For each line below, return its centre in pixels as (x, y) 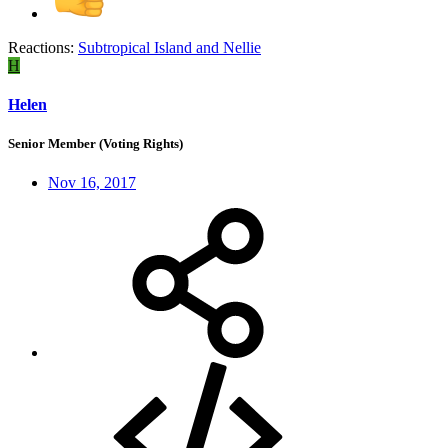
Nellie (242, 47)
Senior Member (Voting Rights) (95, 143)
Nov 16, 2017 (92, 183)
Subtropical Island (135, 47)
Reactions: (41, 47)
